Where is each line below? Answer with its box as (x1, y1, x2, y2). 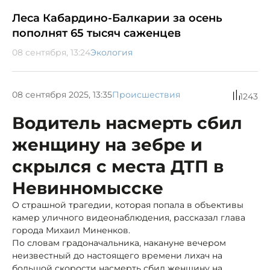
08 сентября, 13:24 (12, 46, 90, 58)
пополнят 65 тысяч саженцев (12, 26, 181, 40)
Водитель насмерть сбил (12, 112, 242, 133)
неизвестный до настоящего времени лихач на (12, 250, 222, 261)
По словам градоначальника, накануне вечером (12, 237, 226, 248)
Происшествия (112, 89, 180, 101)
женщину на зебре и (12, 134, 202, 155)
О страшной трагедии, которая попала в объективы (12, 199, 243, 210)
